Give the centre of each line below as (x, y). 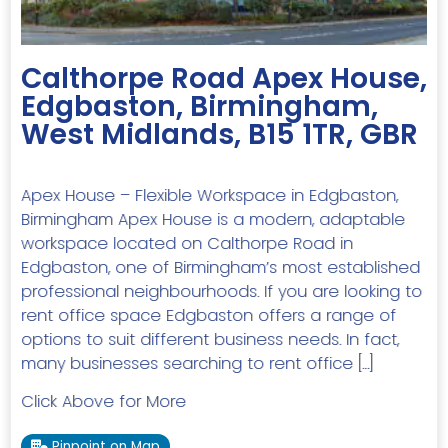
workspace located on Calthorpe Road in (187, 243)
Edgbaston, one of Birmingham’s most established (220, 267)
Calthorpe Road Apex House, (224, 78)
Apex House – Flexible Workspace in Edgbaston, (209, 195)
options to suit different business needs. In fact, (210, 339)
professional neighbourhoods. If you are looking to (221, 291)
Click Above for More (103, 402)
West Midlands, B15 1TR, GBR (219, 134)
